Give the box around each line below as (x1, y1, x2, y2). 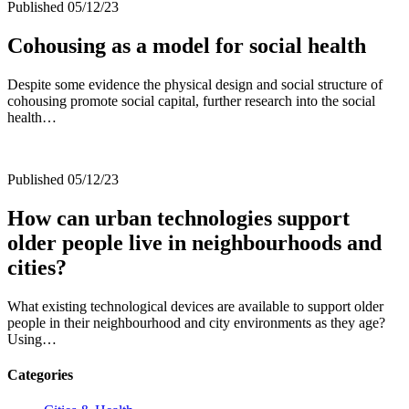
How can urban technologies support (7, 205, 350, 230)
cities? (7, 255, 67, 279)
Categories (7, 366, 73, 383)
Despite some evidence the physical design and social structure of (7, 76, 383, 92)
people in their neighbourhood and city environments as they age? (7, 314, 385, 330)
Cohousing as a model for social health (7, 33, 366, 58)
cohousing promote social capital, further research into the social (7, 92, 375, 109)
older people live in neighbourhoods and (7, 230, 382, 255)
